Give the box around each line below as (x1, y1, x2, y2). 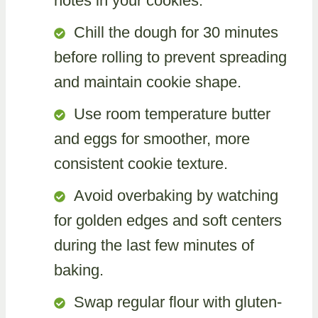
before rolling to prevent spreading (54, 48, 287, 66)
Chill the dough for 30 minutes (74, 23, 278, 41)
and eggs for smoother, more (54, 129, 250, 148)
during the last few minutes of (54, 236, 254, 254)
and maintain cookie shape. (54, 72, 241, 91)
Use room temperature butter (74, 104, 270, 123)
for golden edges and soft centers (54, 211, 282, 229)
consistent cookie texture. (54, 154, 228, 172)
